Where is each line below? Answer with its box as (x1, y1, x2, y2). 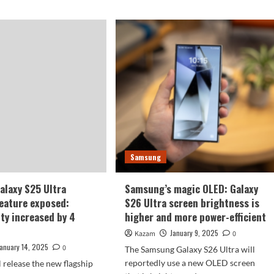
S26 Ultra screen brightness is (124, 195, 259, 210)
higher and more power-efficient (124, 209, 266, 224)
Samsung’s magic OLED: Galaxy (124, 181, 258, 196)
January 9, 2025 (169, 228, 218, 238)
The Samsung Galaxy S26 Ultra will (124, 244, 255, 254)
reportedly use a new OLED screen (124, 257, 255, 268)
